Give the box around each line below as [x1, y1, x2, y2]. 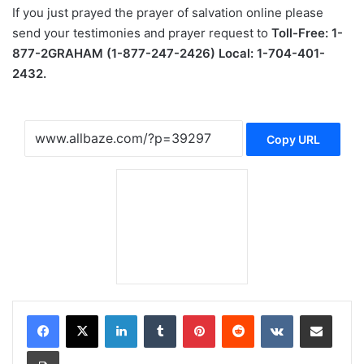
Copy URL [266, 132, 320, 147]
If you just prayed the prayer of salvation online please [12, 5, 323, 20]
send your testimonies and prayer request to [12, 25, 271, 41]
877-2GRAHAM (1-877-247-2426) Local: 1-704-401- [12, 45, 325, 61]
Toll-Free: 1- [271, 25, 343, 41]
